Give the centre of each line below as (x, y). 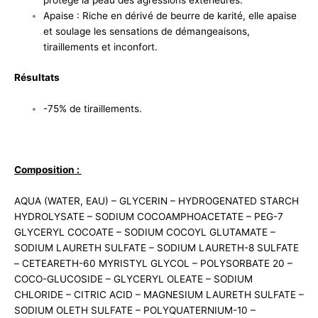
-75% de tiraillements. (93, 108)
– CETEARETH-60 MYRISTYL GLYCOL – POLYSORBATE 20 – (153, 263)
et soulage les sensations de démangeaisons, (147, 32)
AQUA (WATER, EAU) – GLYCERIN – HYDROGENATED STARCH (157, 201)
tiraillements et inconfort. (101, 47)
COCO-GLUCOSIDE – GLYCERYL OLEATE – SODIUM (133, 279)
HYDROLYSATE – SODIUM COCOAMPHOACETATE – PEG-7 (149, 216)
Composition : (48, 169)
